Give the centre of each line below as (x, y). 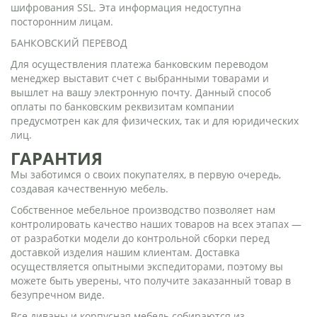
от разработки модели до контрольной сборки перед (140, 238)
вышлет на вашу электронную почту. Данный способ (141, 92)
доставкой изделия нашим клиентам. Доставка (125, 252)
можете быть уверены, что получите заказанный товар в (151, 281)
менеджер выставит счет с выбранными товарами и (140, 78)
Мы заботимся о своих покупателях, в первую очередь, (146, 174)
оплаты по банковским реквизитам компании (122, 106)
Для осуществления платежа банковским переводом (139, 64)
